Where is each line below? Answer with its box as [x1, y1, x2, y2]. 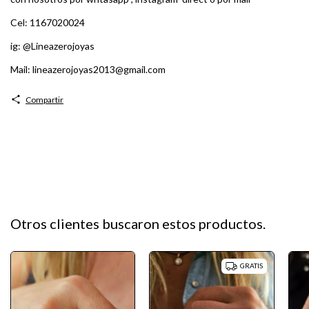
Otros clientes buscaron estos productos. [10, 215, 266, 232]
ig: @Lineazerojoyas [10, 39, 94, 52]
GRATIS [239, 261, 263, 270]
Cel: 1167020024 [10, 16, 85, 28]
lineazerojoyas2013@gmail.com [32, 63, 166, 75]
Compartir [25, 94, 63, 105]
